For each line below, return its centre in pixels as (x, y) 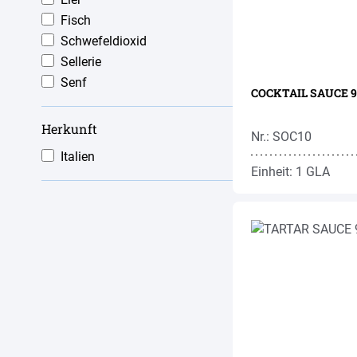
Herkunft (69, 129)
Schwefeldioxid (104, 41)
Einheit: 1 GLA (290, 172)
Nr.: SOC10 (281, 137)
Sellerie (81, 62)
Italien (78, 157)
